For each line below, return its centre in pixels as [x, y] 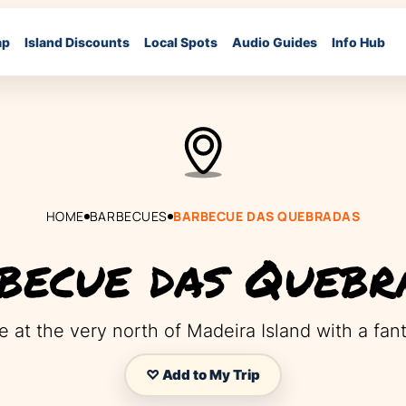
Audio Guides [274, 42]
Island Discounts [77, 42]
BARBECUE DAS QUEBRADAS [266, 216]
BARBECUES [128, 216]
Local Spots [180, 42]
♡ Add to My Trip [203, 375]
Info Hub [358, 42]
